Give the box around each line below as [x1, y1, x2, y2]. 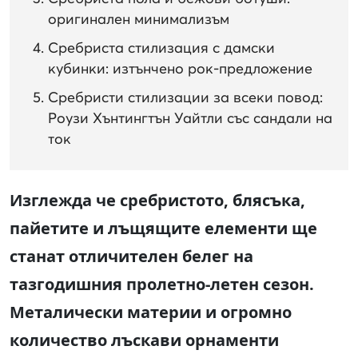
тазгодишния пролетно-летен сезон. [10, 273, 314, 296]
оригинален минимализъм [48, 10, 229, 29]
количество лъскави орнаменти [10, 329, 279, 352]
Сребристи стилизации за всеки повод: [48, 89, 323, 107]
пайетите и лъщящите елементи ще [10, 217, 317, 240]
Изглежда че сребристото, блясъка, [10, 189, 305, 212]
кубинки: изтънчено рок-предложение [48, 60, 312, 78]
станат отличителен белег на [10, 245, 253, 268]
